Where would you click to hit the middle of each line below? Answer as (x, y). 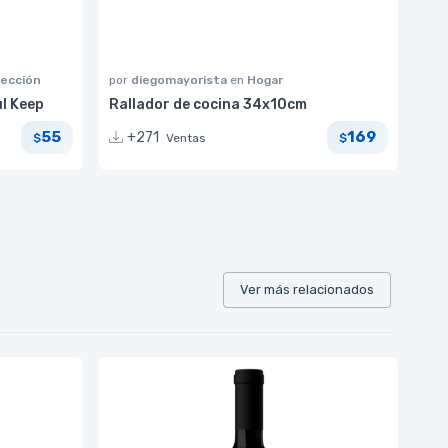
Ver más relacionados (307, 289)
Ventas (186, 137)
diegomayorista (180, 79)
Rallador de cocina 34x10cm (208, 104)
